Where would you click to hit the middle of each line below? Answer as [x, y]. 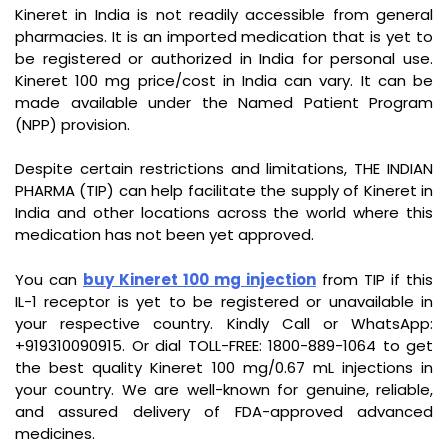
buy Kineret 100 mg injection [199, 279]
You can [49, 279]
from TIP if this [374, 279]
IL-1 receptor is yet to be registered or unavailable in [224, 301]
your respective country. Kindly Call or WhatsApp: [224, 323]
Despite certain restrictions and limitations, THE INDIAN [224, 168]
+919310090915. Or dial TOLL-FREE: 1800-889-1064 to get [224, 345]
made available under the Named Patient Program [224, 102]
